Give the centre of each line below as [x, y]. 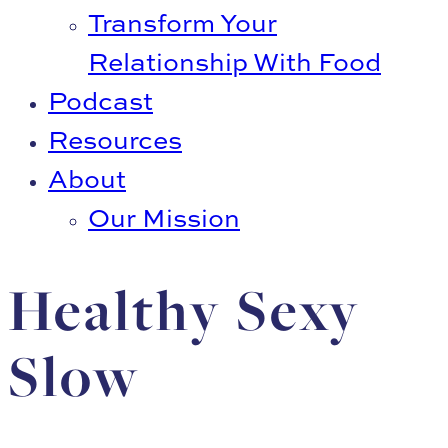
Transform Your [182, 22]
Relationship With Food [234, 61]
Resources [115, 139]
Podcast [100, 100]
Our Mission [164, 217]
